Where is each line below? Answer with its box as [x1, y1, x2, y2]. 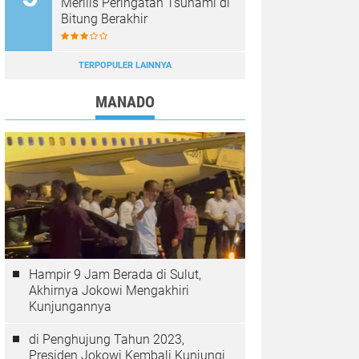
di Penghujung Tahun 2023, [29, 332, 184, 347]
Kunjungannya [29, 299, 111, 314]
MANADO [95, 92, 155, 111]
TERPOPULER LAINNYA [79, 60, 171, 71]
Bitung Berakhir [61, 11, 147, 26]
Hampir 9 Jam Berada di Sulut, [29, 267, 201, 282]
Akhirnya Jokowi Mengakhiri [29, 283, 189, 298]
